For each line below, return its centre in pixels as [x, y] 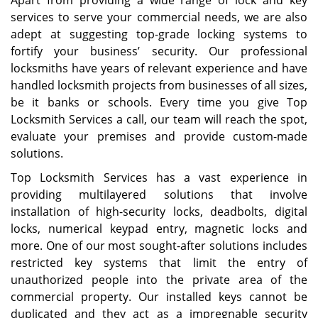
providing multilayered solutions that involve [159, 194]
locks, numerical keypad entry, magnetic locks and [159, 229]
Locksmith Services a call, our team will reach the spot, [159, 119]
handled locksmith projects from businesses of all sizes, [159, 85]
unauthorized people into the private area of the [159, 280]
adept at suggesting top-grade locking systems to [159, 34]
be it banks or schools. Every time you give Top [159, 102]
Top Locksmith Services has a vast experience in [159, 177]
